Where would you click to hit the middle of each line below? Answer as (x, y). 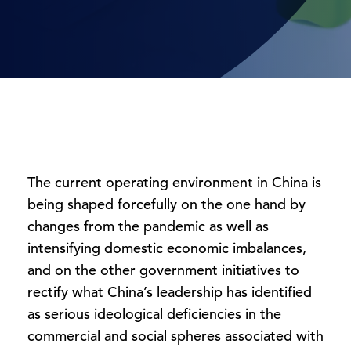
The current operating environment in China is (174, 182)
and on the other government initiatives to (163, 270)
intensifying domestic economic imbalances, (167, 248)
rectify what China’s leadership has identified (170, 292)
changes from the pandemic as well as (148, 226)
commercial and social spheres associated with (175, 336)
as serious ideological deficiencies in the (154, 314)
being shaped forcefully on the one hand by (166, 204)
